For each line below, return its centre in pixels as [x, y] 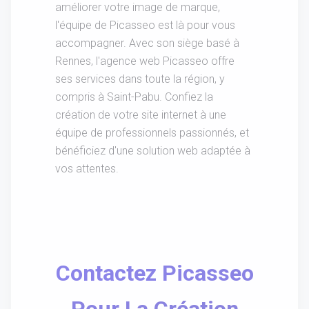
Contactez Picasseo [154, 273]
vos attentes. [87, 168]
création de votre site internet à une [141, 114]
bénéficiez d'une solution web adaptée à [153, 150]
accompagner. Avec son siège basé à [147, 43]
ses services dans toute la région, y [140, 79]
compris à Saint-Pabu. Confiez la [134, 97]
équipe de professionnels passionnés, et [152, 132]
